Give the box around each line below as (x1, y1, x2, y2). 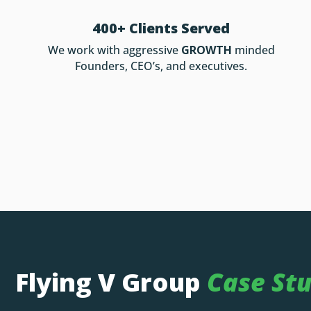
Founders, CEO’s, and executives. (75, 58, 248, 74)
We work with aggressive (47, 42, 181, 58)
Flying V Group (15, 265, 207, 299)
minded (231, 42, 275, 58)
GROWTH (180, 42, 232, 58)
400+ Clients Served (92, 18, 230, 37)
